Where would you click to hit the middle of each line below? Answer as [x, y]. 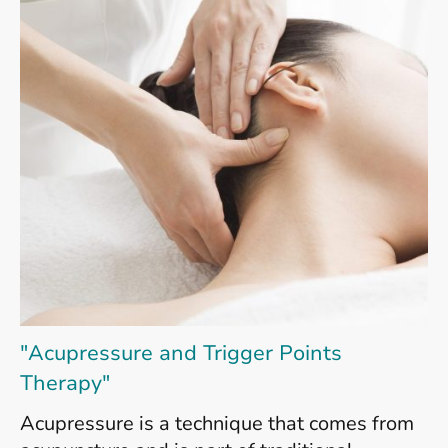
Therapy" [65, 383]
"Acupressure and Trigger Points [181, 353]
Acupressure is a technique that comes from [217, 424]
